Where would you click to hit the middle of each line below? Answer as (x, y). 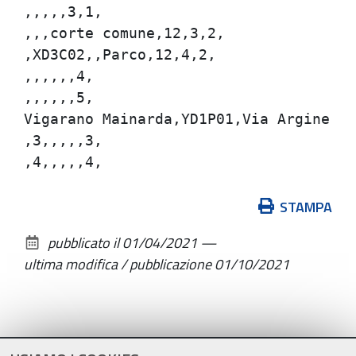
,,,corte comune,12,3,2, (124, 33)
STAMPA (306, 207)
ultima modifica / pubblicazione (119, 264)
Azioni (42, 206)
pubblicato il (83, 242)
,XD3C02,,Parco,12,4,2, (120, 54)
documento (56, 249)
